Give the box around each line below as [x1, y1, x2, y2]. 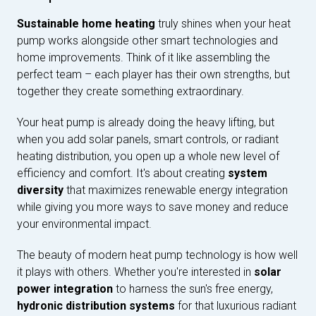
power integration [17, 282, 113, 296]
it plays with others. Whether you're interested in [17, 265, 254, 279]
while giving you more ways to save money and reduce [17, 200, 288, 214]
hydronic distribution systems [17, 299, 175, 313]
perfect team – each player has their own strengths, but [17, 68, 290, 82]
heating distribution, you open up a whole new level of [17, 150, 279, 164]
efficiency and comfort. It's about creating [17, 166, 228, 181]
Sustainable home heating [17, 17, 155, 31]
